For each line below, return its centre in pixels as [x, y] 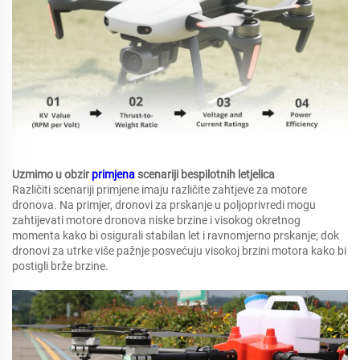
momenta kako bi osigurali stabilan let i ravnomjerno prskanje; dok [176, 236]
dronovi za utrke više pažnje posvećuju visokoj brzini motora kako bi [179, 251]
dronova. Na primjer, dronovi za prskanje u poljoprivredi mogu [164, 205]
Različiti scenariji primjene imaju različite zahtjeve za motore [160, 190]
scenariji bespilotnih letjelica [206, 175]
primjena [115, 175]
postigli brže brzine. [60, 266]
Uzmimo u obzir [52, 175]
